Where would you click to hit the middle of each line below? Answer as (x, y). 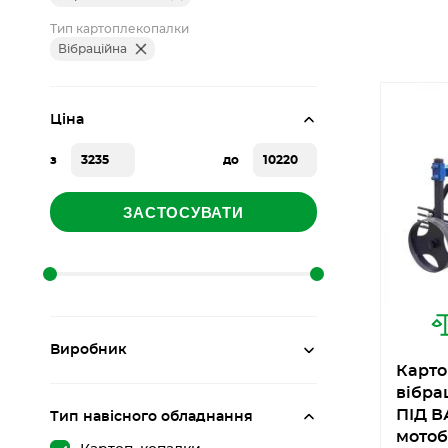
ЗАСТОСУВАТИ (183, 212)
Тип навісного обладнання (151, 417)
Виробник (88, 350)
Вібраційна (92, 49)
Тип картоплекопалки (119, 29)
